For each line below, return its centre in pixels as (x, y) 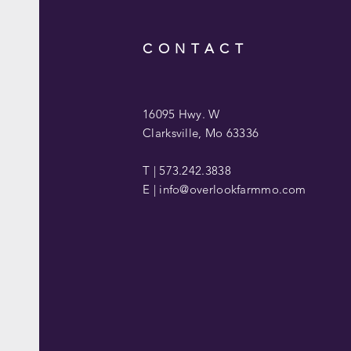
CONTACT (196, 49)
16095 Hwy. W (181, 114)
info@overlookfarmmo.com (233, 189)
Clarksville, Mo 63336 (201, 133)
